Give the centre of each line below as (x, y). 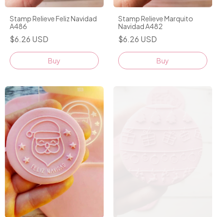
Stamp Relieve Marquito (156, 18)
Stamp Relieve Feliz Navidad (53, 18)
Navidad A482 (140, 26)
